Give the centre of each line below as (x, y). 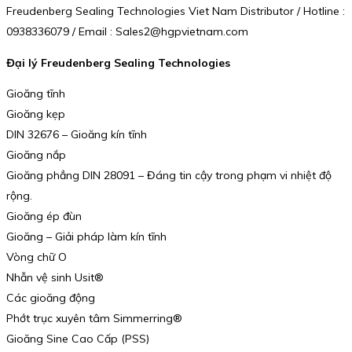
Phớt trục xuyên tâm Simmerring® (94, 319)
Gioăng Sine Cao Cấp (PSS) (78, 339)
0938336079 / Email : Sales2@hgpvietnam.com (127, 32)
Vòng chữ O (37, 257)
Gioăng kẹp (36, 114)
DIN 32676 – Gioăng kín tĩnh (77, 135)
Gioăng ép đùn (44, 216)
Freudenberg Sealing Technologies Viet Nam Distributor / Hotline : (176, 11)
